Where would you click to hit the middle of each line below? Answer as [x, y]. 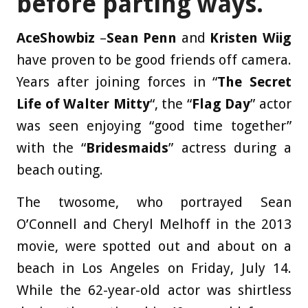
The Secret [255, 81]
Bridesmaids [128, 147]
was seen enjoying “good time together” [154, 125]
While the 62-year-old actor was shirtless [154, 290]
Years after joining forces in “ [117, 81]
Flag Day [221, 103]
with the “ [52, 147]
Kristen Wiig [251, 37]
